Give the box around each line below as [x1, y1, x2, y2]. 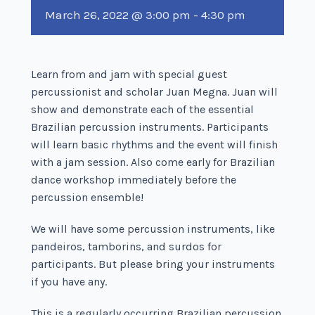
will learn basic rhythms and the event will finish [31, 137, 278, 151]
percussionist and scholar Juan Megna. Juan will [31, 84, 278, 98]
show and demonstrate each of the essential [31, 102, 255, 116]
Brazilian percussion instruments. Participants [31, 120, 269, 134]
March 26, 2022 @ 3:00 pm [45, 7, 191, 22]
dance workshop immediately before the [31, 172, 237, 186]
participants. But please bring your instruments [31, 257, 276, 271]
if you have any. [31, 274, 108, 288]
